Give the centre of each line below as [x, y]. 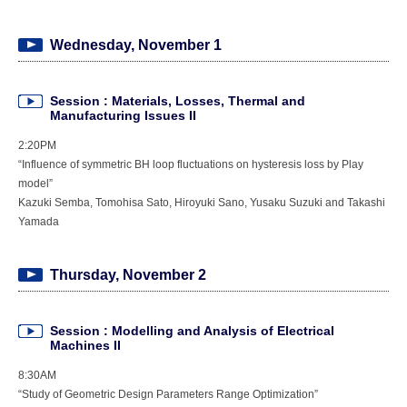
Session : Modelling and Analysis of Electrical [192, 331]
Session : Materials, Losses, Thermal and [178, 101]
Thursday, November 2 [128, 275]
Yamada [39, 222]
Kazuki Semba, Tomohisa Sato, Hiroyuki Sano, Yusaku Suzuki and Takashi [202, 203]
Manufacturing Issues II [123, 116]
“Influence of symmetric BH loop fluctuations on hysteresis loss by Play [191, 165]
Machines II [85, 346]
